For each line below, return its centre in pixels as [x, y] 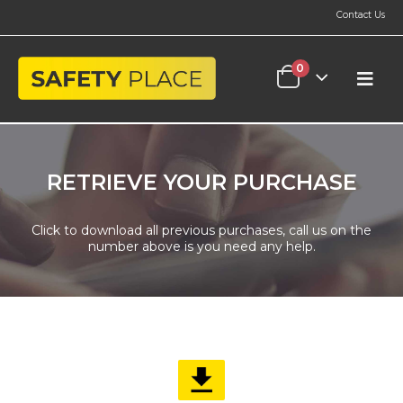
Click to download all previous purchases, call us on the [201, 230]
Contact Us [361, 15]
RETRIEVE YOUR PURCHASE [201, 182]
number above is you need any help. [201, 246]
